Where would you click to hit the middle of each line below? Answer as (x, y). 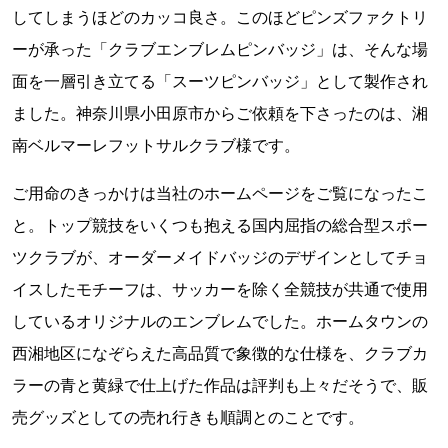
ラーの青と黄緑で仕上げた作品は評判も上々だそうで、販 (220, 385)
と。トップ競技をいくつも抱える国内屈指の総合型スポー (220, 225)
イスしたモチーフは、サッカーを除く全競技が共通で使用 (220, 289)
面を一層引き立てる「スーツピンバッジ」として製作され (220, 81)
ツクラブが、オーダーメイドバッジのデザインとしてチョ (220, 257)
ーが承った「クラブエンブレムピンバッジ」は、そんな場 (220, 49)
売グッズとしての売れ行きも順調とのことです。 (188, 417)
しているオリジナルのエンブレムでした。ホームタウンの (220, 321)
